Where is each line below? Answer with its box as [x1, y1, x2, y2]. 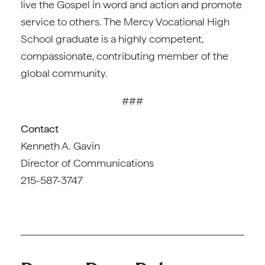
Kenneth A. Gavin [21, 140, 100, 152]
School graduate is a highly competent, [21, 33, 203, 45]
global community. [21, 67, 108, 79]
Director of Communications [21, 157, 154, 169]
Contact [21, 122, 59, 135]
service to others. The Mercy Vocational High [21, 15, 230, 28]
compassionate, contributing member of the [21, 50, 228, 62]
